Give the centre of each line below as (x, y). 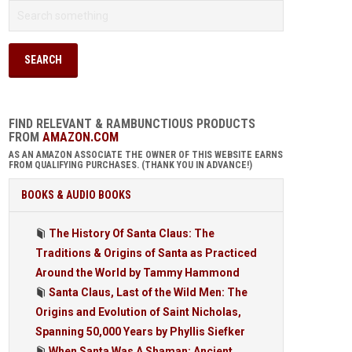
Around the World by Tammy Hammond (137, 273)
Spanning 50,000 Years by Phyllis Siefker (140, 332)
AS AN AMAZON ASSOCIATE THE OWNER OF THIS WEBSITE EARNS (146, 155)
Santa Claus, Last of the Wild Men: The (148, 292)
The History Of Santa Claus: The (132, 233)
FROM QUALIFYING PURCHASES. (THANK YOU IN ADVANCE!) (130, 165)
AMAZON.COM (81, 137)
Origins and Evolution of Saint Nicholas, (138, 312)
